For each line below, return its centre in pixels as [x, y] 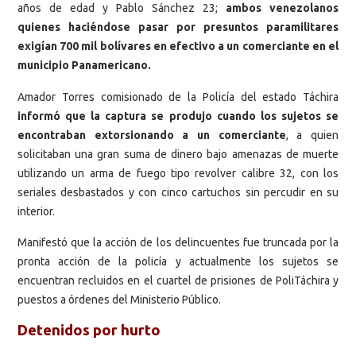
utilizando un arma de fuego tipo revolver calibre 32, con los [178, 173]
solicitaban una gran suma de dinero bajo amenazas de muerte [178, 154]
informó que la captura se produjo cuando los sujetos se [178, 116]
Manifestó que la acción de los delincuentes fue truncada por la [178, 243]
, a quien [312, 135]
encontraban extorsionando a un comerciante [152, 135]
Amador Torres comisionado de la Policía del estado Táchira [178, 97]
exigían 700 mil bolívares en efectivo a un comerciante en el [178, 46]
